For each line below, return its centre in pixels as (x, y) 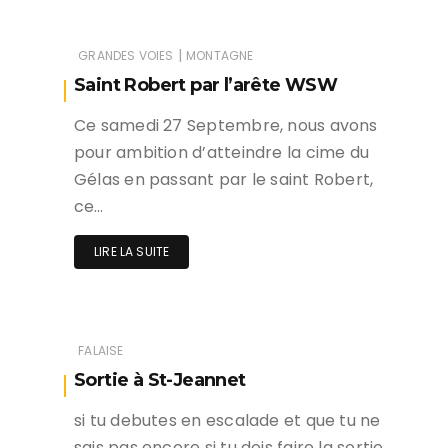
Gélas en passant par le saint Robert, (224, 180)
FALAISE (101, 351)
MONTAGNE (220, 56)
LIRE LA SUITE (132, 252)
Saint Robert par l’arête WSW (206, 85)
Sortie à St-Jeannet (160, 380)
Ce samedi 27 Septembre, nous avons (226, 126)
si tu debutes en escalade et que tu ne (227, 421)
